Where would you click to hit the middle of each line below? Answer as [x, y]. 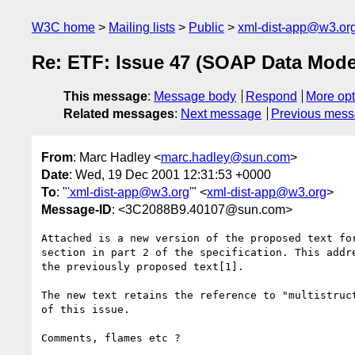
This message [105, 97]
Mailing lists [142, 27]
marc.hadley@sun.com [225, 157]
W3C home [63, 27]
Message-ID [76, 209]
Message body [195, 97]
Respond [271, 97]
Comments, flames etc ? [111, 338]
